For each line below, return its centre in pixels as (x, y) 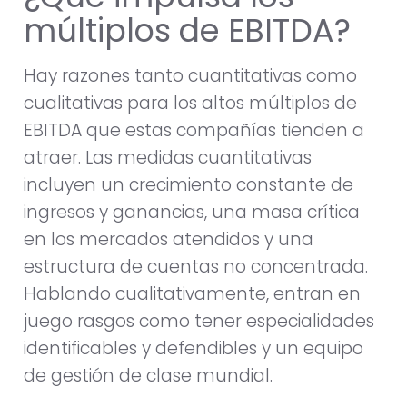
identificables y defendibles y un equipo (194, 348)
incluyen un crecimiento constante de (189, 184)
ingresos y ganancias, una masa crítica (192, 212)
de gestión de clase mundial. (148, 375)
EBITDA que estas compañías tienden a (194, 130)
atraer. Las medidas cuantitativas (168, 157)
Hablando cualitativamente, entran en (192, 293)
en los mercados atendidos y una (169, 239)
